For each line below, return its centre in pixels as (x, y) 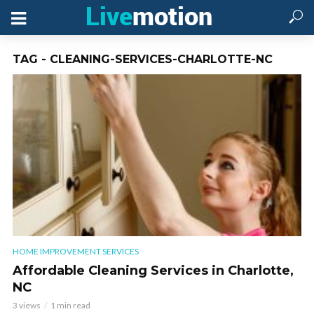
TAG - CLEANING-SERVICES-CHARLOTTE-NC (143, 59)
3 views (27, 306)
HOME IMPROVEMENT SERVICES (76, 252)
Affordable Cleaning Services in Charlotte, (153, 271)
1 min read (70, 306)
